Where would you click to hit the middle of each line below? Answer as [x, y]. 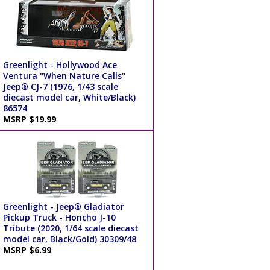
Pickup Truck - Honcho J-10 [59, 217]
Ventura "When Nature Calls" [64, 75]
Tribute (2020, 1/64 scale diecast [71, 228]
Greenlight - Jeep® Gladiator [63, 206]
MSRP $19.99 [32, 119]
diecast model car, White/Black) [69, 97]
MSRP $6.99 [29, 250]
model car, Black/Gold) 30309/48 [69, 239]
